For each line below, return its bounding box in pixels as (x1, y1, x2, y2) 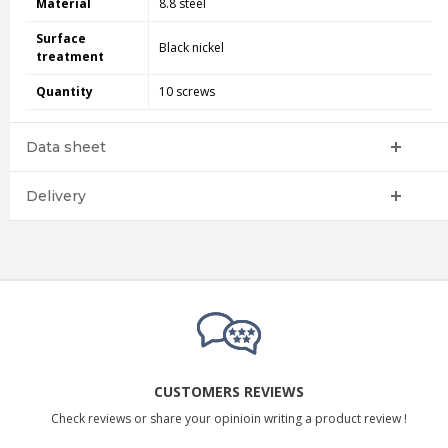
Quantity (35, 82, 93, 100)
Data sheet (25, 137, 106, 156)
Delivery (25, 186, 86, 205)
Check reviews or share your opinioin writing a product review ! (51, 409, 407, 427)
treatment (35, 47, 104, 65)
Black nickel (158, 38, 224, 56)
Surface (35, 29, 86, 47)
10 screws (158, 82, 215, 100)
